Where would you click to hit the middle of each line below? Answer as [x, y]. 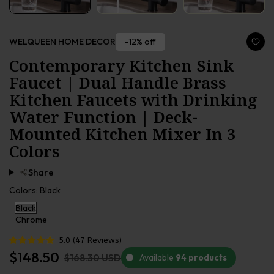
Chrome [31, 220]
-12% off [140, 41]
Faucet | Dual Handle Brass [118, 83]
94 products [201, 257]
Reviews [103, 240]
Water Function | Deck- [103, 117]
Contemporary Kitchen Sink [121, 66]
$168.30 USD [93, 258]
